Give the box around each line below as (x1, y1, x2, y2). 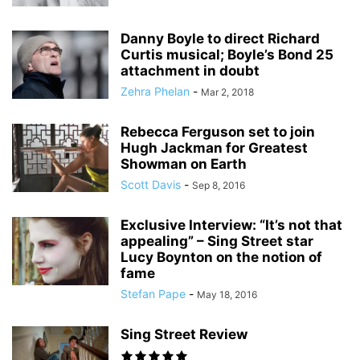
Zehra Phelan (121, 84, 190, 98)
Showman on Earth (121, 156, 247, 172)
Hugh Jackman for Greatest (121, 140, 308, 156)
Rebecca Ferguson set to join (121, 124, 315, 140)
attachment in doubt (121, 63, 260, 79)
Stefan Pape (121, 287, 186, 301)
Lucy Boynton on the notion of (121, 249, 322, 265)
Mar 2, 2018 (201, 86, 254, 98)
